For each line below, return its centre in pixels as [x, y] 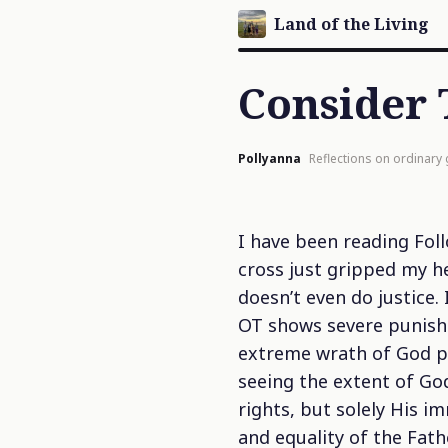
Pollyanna [269, 158]
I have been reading [326, 241]
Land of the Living [351, 24]
